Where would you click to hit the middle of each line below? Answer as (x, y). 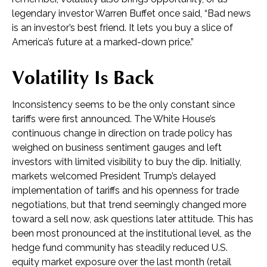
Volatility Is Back (83, 78)
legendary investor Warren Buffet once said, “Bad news (131, 13)
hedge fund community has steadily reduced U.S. (120, 248)
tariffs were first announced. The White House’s (114, 119)
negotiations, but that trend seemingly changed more (129, 205)
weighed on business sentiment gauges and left (117, 148)
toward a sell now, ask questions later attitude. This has (133, 219)
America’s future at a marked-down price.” (103, 42)
